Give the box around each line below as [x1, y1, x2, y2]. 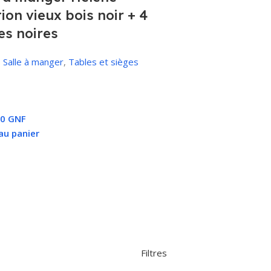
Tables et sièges [68, 56, 139, 68]
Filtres [140, 247, 167, 260]
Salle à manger [3, 56, 64, 68]
